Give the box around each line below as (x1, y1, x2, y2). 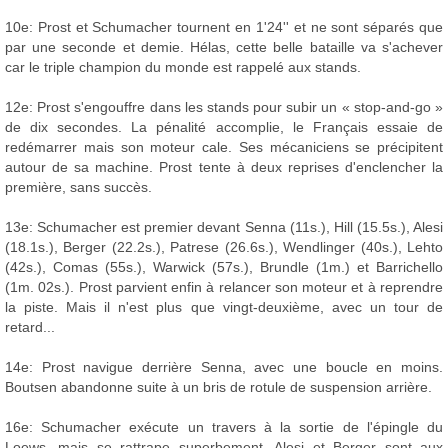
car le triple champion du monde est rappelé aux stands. (5, 59, 361, 76)
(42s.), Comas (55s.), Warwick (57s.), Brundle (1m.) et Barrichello (5, 259, 443, 276)
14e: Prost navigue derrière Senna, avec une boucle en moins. (5, 359, 443, 376)
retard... (5, 319, 55, 336)
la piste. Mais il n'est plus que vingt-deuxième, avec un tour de (5, 299, 443, 316)
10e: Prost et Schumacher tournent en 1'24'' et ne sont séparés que (5, 19, 443, 36)
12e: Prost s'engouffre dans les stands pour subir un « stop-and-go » (5, 99, 443, 116)
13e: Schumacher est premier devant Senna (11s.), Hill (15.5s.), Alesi (5, 219, 443, 236)
